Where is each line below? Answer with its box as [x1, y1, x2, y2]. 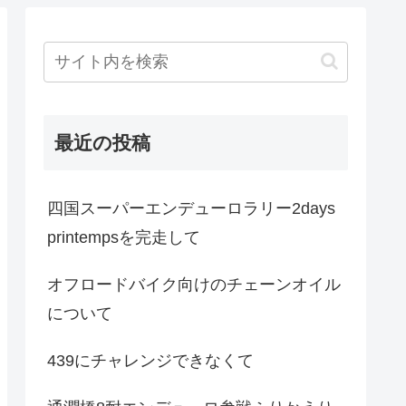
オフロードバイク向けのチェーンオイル [47, 275, 341, 294]
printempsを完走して [47, 227, 200, 246]
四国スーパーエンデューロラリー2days [47, 198, 335, 217]
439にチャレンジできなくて [47, 351, 254, 370]
